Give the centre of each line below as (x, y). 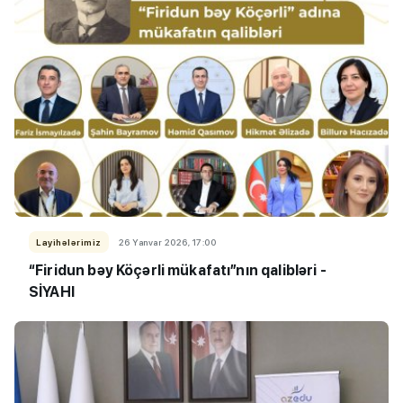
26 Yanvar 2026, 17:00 (167, 242)
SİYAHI (54, 292)
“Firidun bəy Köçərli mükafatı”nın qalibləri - (178, 271)
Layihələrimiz (69, 242)
